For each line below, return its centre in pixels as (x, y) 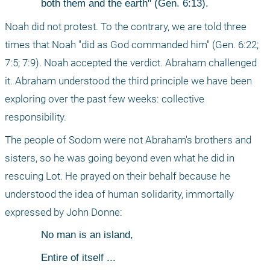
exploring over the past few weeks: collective (105, 99)
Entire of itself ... (79, 258)
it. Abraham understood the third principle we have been (128, 81)
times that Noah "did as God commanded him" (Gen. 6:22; (132, 45)
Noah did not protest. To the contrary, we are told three (126, 27)
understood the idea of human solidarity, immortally (119, 194)
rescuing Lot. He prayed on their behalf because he (118, 176)
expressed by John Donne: (64, 212)
